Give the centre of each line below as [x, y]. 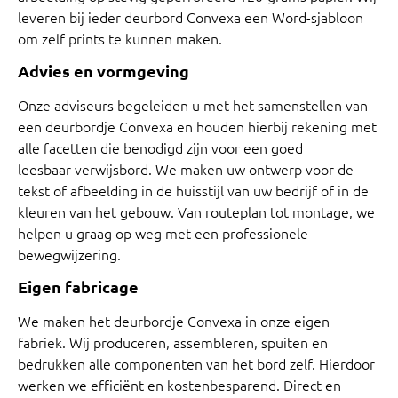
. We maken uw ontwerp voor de [251, 168]
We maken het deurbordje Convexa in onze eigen [174, 321]
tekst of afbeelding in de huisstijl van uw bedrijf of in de [193, 190]
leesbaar [46, 168]
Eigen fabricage [78, 287]
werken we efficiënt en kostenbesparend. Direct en [179, 385]
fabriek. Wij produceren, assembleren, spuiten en [173, 342]
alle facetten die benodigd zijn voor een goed [160, 147]
